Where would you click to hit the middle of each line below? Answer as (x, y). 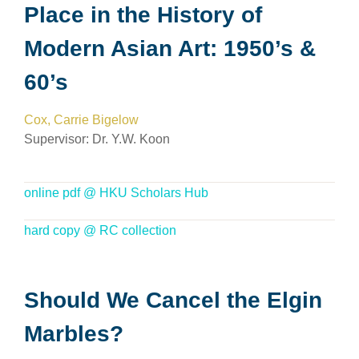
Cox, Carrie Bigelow (81, 120)
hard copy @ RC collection (100, 230)
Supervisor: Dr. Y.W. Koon (97, 139)
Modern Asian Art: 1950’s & (170, 48)
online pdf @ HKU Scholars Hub (116, 193)
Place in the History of (143, 15)
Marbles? (74, 334)
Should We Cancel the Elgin (173, 300)
